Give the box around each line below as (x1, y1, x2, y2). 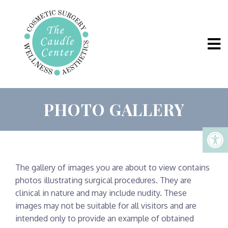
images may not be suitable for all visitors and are (15, 201, 196, 211)
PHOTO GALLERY (43, 98, 185, 120)
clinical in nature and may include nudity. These (15, 188, 187, 198)
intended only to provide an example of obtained (15, 213, 194, 223)
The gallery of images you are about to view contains (15, 162, 210, 173)
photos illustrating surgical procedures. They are (15, 175, 191, 185)
